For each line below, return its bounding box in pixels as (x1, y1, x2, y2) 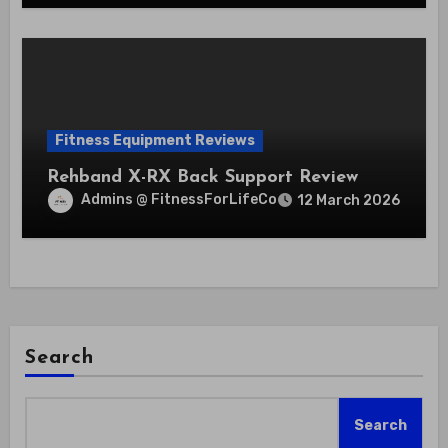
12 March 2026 (297, 191, 401, 209)
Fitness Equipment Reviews (55, 131, 256, 149)
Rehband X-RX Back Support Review (47, 167, 359, 187)
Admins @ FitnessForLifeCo (81, 191, 278, 209)
